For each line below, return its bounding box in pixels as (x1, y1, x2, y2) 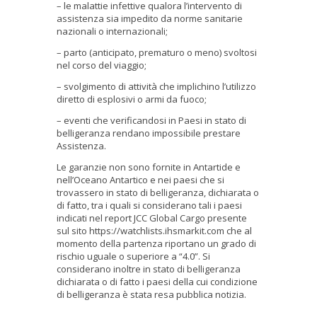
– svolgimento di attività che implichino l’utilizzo (57, 79, 256, 93)
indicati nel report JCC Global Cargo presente (57, 211, 247, 224)
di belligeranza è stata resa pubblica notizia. (57, 287, 248, 301)
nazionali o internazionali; (57, 24, 169, 38)
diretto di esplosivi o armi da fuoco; (57, 92, 208, 105)
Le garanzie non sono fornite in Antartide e (57, 160, 241, 173)
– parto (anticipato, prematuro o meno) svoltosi (57, 45, 257, 59)
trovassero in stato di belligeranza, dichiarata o (57, 185, 259, 199)
